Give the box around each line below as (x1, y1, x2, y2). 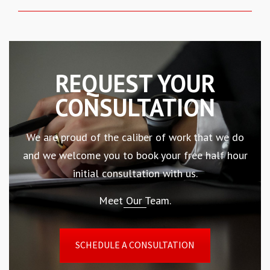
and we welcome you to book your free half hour (22, 148, 248, 162)
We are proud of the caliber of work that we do (26, 130, 244, 144)
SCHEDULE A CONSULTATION (75, 239, 195, 251)
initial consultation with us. (72, 166, 198, 180)
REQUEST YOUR (55, 67, 215, 99)
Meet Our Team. (99, 193, 171, 207)
